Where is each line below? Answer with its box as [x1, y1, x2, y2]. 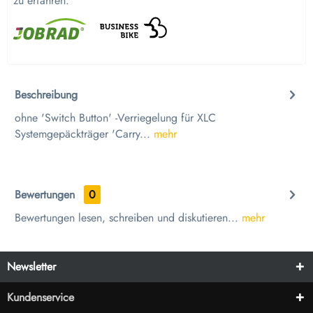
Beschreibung [15, 87, 78, 103]
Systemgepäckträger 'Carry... [15, 126, 150, 143]
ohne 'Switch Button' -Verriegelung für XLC [15, 110, 216, 126]
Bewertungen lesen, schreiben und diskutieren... [15, 210, 238, 226]
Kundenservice [7, 289, 74, 306]
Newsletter [7, 259, 56, 275]
